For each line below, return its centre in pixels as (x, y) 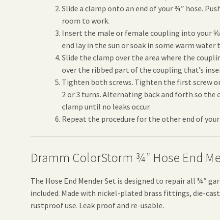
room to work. (86, 20)
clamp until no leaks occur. (107, 106)
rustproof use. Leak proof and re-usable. (97, 205)
